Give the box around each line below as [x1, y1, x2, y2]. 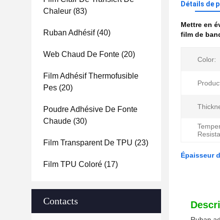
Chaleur [43, 7, 71, 15]
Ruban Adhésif [43, 28, 95, 37]
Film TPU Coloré [43, 160, 102, 168]
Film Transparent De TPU [43, 138, 133, 147]
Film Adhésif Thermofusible [43, 72, 138, 80]
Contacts [43, 195, 78, 206]
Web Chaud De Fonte [43, 50, 119, 58]
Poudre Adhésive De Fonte [43, 105, 137, 113]
